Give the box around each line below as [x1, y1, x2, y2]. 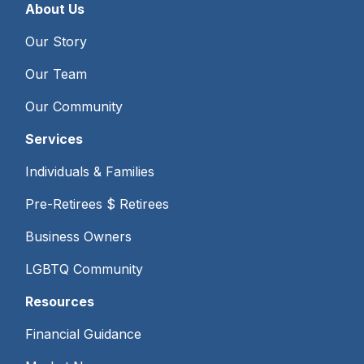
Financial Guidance [25, 325, 142, 342]
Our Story [25, 32, 88, 50]
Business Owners [25, 227, 132, 245]
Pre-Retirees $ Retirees [25, 195, 170, 212]
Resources [25, 292, 95, 310]
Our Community [25, 97, 123, 115]
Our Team [25, 65, 88, 82]
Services [25, 130, 84, 147]
